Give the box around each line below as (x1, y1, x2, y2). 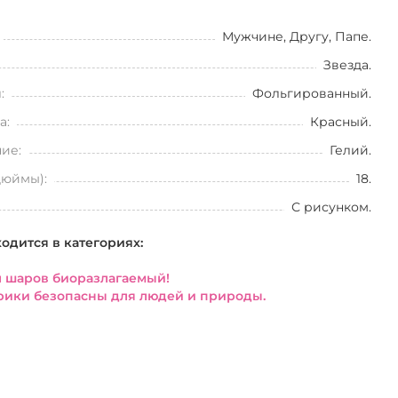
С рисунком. (291, 199, 371, 215)
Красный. (309, 114, 371, 130)
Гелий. (329, 142, 371, 158)
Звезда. (322, 57, 371, 73)
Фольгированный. (251, 85, 371, 101)
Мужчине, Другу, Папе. (221, 28, 371, 44)
